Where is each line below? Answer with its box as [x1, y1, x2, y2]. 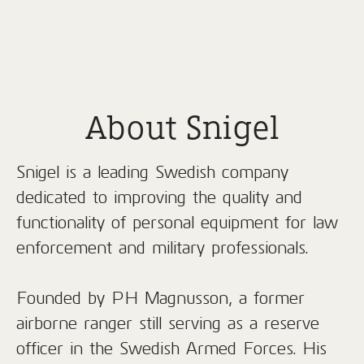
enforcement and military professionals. [16, 237, 308, 258]
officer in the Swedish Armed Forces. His [16, 338, 327, 358]
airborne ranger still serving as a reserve [16, 313, 319, 333]
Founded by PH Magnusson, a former [16, 288, 305, 308]
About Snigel [84, 106, 279, 147]
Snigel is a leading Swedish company [16, 162, 288, 182]
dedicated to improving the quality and [16, 187, 302, 207]
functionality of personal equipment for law [16, 212, 338, 232]
